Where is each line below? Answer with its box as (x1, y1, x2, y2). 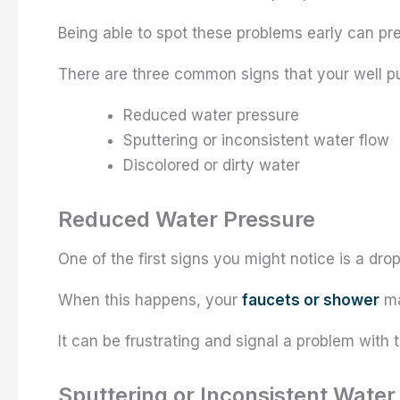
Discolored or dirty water (123, 155, 300, 174)
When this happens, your (58, 290, 242, 309)
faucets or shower (242, 290, 379, 309)
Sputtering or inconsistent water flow (123, 130, 389, 149)
